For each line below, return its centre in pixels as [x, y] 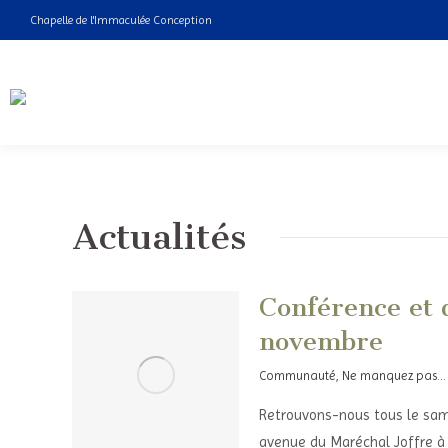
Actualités [159, 236]
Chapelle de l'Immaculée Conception [121, 20]
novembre [320, 341]
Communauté [297, 375]
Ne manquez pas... [393, 375]
